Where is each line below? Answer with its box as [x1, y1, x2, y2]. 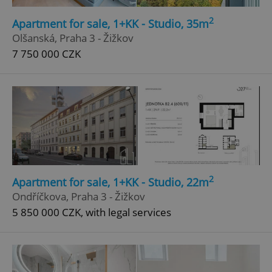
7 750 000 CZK [12, 46, 81, 61]
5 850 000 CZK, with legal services [12, 205, 171, 220]
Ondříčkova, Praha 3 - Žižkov [12, 189, 145, 204]
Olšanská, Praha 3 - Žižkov [12, 30, 134, 45]
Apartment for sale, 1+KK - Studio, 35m [12, 16, 209, 31]
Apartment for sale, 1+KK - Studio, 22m [12, 175, 209, 190]
